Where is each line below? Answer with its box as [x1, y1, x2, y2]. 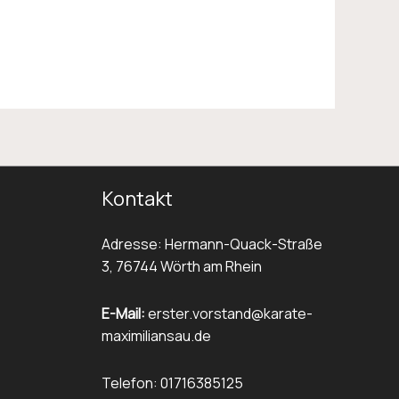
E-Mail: [101, 303, 145, 323]
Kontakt [101, 184, 173, 212]
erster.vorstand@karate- [144, 303, 313, 323]
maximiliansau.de [101, 325, 211, 346]
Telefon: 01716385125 [101, 372, 243, 393]
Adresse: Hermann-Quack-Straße [101, 233, 322, 254]
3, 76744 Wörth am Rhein [101, 256, 262, 276]
